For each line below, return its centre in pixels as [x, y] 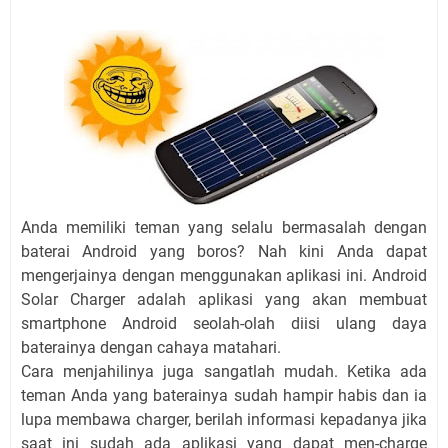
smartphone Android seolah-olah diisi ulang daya [224, 324]
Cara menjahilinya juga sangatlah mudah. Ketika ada [224, 372]
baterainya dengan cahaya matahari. [151, 348]
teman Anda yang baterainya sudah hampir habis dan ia [224, 396]
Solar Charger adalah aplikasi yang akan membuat [224, 300]
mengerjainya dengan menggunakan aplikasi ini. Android [224, 276]
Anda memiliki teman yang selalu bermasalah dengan [224, 228]
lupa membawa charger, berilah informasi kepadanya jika [224, 420]
